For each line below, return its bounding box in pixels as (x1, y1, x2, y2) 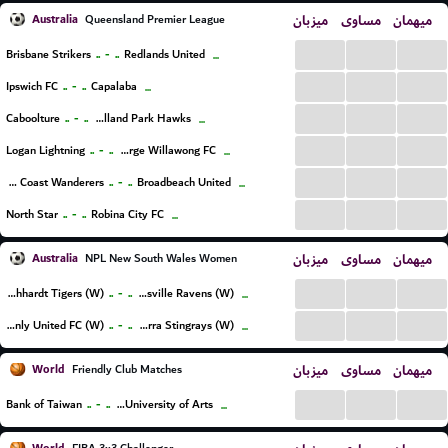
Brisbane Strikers (6, 45, 91, 64)
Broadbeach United (136, 173, 231, 192)
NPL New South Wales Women (82, 249, 237, 268)
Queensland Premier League (82, 10, 225, 29)
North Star (6, 205, 58, 224)
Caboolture (6, 109, 60, 128)
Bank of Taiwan (6, 395, 82, 414)
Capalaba (91, 77, 137, 96)
